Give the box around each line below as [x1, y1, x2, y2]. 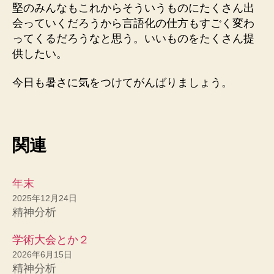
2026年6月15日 [12, 249, 72, 259]
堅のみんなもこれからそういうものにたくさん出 [12, 1, 254, 14]
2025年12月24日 [12, 193, 77, 203]
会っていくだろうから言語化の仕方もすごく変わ [12, 17, 254, 29]
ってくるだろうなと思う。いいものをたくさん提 [12, 32, 254, 45]
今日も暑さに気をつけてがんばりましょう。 [12, 76, 232, 89]
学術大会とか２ [12, 233, 89, 246]
